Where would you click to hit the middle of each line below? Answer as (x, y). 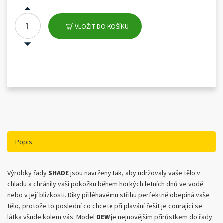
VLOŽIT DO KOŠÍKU (101, 26)
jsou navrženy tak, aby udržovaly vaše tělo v (134, 173)
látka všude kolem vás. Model (52, 217)
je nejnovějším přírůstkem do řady (162, 217)
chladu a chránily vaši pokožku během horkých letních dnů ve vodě (105, 184)
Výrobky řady (28, 173)
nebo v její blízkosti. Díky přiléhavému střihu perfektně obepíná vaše (109, 195)
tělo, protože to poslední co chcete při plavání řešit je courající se (105, 206)
